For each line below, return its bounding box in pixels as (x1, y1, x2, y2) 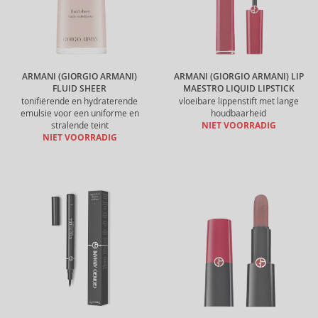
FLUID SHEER (53, 83, 106, 94)
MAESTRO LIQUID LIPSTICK (182, 83, 295, 94)
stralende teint (50, 120, 109, 131)
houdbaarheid (211, 108, 266, 119)
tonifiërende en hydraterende (21, 96, 138, 106)
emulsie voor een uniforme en (20, 108, 139, 119)
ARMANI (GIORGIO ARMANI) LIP (173, 71, 304, 82)
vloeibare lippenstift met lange (178, 96, 299, 106)
